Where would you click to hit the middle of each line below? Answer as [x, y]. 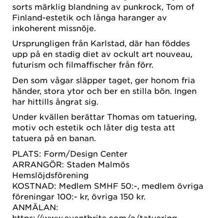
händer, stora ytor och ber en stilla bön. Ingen [104, 90]
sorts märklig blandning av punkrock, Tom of [103, 6]
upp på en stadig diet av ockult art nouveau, [102, 54]
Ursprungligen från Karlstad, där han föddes [101, 43]
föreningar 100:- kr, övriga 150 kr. [79, 196]
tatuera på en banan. [54, 138]
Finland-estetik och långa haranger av [90, 17]
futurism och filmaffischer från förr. [83, 64]
